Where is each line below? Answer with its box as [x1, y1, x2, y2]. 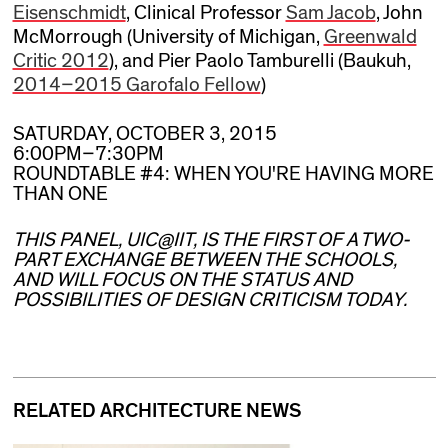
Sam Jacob [285, 3, 376, 23]
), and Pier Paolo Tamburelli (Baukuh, [108, 51, 411, 71]
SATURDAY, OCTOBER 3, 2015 [12, 123, 277, 144]
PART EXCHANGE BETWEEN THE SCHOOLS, [12, 250, 397, 271]
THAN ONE [12, 183, 108, 204]
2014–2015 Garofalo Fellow [12, 75, 261, 95]
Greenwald [323, 27, 417, 47]
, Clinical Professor [125, 3, 286, 23]
